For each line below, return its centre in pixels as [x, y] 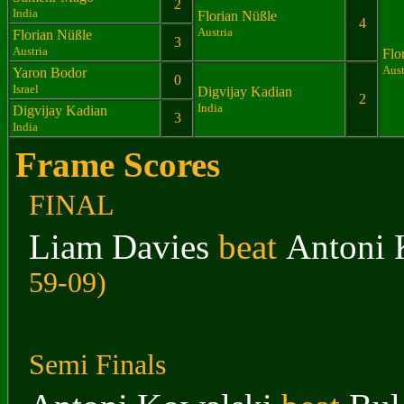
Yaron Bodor [50, 73]
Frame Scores [118, 165]
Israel [26, 89]
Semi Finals [97, 365]
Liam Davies [119, 247]
